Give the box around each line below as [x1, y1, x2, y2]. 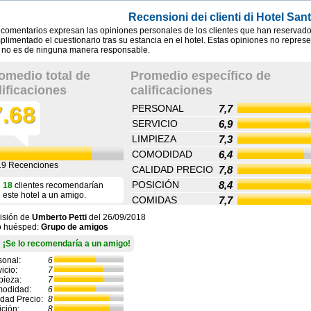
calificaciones [131, 83, 212, 97]
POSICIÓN [132, 178, 179, 190]
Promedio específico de [131, 68, 271, 83]
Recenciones [6, 160, 58, 170]
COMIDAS [132, 194, 177, 205]
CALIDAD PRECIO [132, 163, 213, 175]
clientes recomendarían [12, 180, 103, 190]
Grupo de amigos [41, 221, 108, 232]
